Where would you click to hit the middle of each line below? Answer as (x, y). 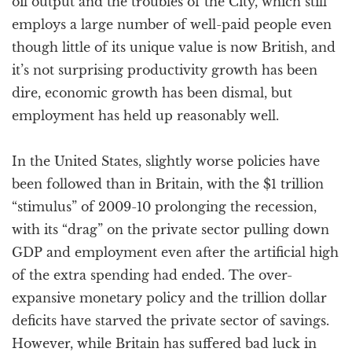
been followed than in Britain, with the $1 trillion (168, 184)
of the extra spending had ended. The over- (152, 275)
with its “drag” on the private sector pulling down (170, 229)
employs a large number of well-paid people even (172, 24)
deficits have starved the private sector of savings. (170, 321)
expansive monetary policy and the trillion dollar (169, 298)
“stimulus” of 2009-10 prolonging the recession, (164, 207)
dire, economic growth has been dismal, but (152, 93)
